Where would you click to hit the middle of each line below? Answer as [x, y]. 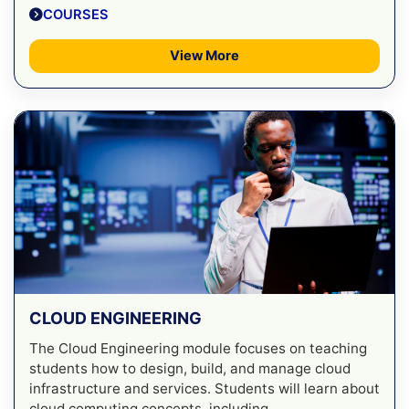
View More [204, 55]
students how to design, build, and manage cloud [190, 368]
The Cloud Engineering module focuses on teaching [198, 348]
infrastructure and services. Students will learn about [204, 388]
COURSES [76, 14]
